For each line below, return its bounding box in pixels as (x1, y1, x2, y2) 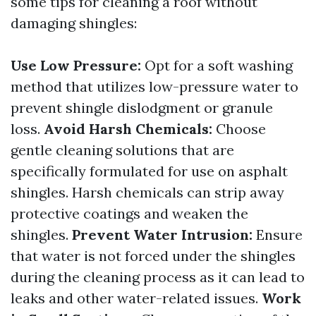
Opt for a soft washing (141, 56, 293, 74)
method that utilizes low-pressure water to (11, 78, 298, 95)
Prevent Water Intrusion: (72, 226, 253, 243)
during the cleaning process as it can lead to (11, 268, 305, 286)
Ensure (253, 226, 303, 243)
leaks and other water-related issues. (11, 289, 262, 307)
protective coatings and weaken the (11, 205, 248, 222)
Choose (212, 120, 266, 138)
